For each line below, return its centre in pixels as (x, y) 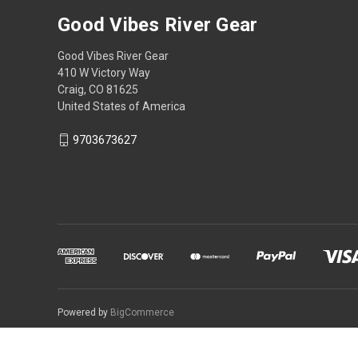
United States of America (121, 106)
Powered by (84, 312)
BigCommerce (142, 312)
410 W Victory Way (104, 72)
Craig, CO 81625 (98, 89)
